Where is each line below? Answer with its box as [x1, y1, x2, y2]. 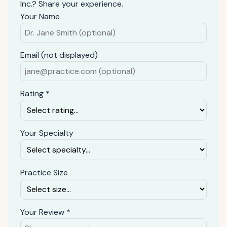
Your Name [20, 11, 60, 22]
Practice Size [20, 167, 68, 178]
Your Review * [20, 207, 70, 217]
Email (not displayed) [20, 50, 98, 60]
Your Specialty [20, 128, 73, 138]
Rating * [20, 88, 50, 99]
